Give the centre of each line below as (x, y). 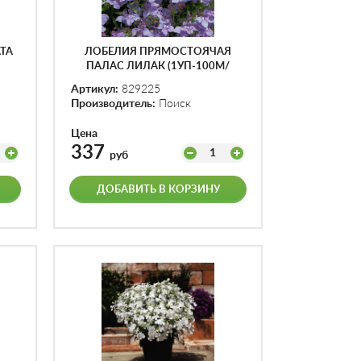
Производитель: (113, 104)
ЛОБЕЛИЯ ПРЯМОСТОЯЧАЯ (158, 52)
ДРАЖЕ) (158, 81)
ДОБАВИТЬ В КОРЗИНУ (158, 190)
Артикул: (95, 89)
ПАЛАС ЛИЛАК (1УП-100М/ (158, 66)
